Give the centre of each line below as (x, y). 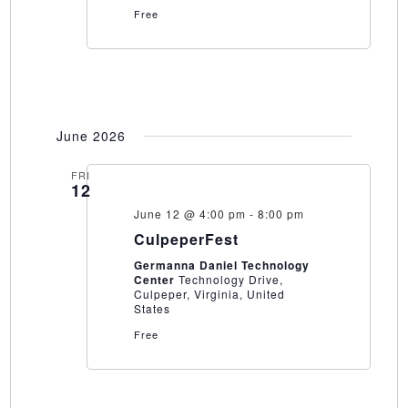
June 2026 (91, 136)
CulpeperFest (186, 240)
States (152, 309)
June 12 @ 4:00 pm (189, 214)
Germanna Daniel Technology (221, 265)
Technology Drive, (230, 280)
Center (156, 280)
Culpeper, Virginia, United (209, 294)
